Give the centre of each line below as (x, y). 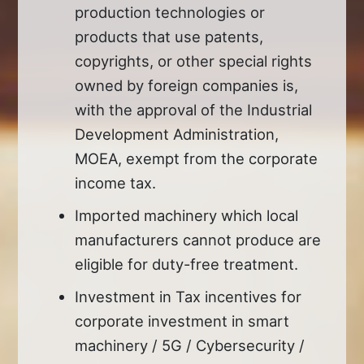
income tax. (116, 182)
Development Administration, (177, 134)
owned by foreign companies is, (187, 85)
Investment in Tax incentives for (188, 296)
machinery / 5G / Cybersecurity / (190, 345)
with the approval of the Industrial (194, 109)
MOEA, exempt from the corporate (197, 158)
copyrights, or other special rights (194, 61)
